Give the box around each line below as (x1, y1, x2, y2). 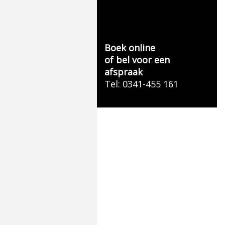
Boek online (104, 42, 155, 54)
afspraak (104, 66, 143, 78)
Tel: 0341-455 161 (104, 78, 178, 90)
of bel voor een (104, 54, 170, 66)
